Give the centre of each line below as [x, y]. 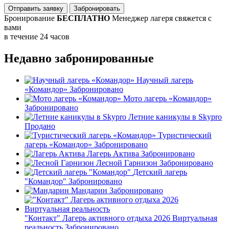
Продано [40, 126]
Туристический [185, 135]
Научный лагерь [165, 80]
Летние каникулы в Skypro [175, 117]
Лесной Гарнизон [127, 163]
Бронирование [30, 18]
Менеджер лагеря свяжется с [162, 18]
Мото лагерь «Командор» [167, 98]
